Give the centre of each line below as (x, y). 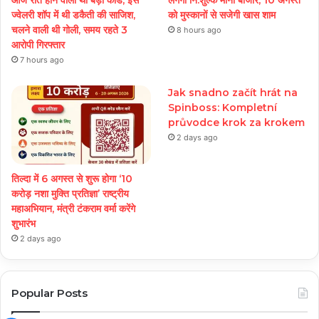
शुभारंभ (23, 223)
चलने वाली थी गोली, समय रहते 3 (69, 30)
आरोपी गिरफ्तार (38, 45)
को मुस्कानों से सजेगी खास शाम (222, 15)
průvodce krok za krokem (237, 123)
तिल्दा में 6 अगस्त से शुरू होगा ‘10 (72, 178)
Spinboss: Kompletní (223, 108)
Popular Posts (49, 293)
